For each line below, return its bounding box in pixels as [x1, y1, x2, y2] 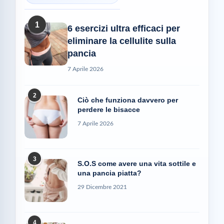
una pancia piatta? [77, 168, 141, 177]
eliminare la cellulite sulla [67, 35, 176, 46]
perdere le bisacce [77, 105, 140, 113]
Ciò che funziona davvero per [77, 95, 178, 104]
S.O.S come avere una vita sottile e [77, 159, 196, 167]
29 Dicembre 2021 [77, 183, 127, 190]
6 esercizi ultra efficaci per [67, 23, 180, 33]
